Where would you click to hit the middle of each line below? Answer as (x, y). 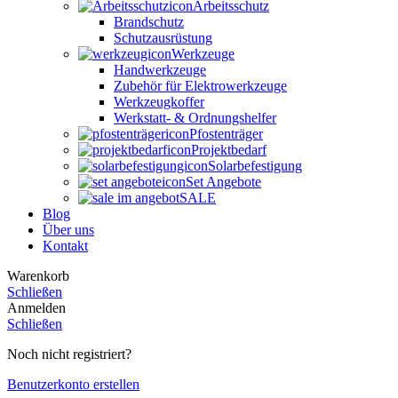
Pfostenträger (226, 133)
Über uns (68, 229)
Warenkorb (38, 275)
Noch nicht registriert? (69, 354)
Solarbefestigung (255, 165)
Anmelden (36, 307)
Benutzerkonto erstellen (73, 384)
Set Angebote (223, 181)
